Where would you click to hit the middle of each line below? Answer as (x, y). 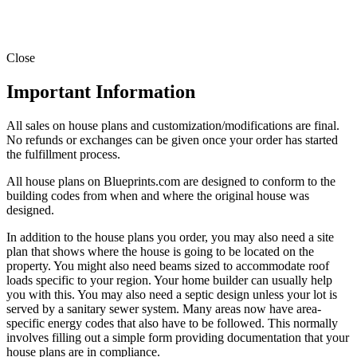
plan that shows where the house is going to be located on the (160, 251)
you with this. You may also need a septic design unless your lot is (172, 294)
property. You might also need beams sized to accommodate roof (168, 265)
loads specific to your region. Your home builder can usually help (169, 280)
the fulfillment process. (63, 154)
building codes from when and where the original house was (158, 195)
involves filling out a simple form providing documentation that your (178, 337)
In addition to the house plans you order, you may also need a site (170, 237)
